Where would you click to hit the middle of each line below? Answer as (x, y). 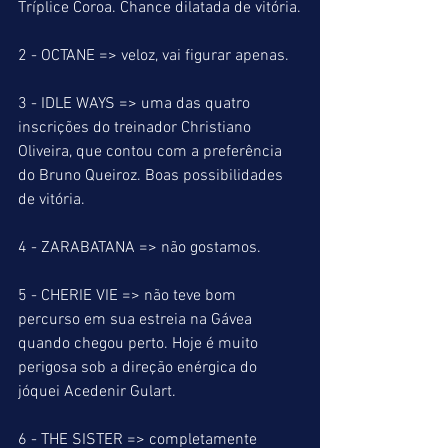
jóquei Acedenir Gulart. (97, 392)
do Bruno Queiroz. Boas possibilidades (152, 176)
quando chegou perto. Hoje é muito (140, 344)
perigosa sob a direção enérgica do (139, 368)
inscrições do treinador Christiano (136, 128)
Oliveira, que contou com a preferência (152, 152)
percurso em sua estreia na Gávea (137, 320)
